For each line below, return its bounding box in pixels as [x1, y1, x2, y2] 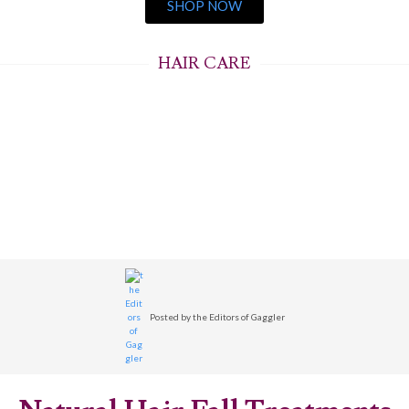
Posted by [149, 310, 193, 322]
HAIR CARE [158, 53, 251, 75]
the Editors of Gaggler [192, 310, 285, 322]
